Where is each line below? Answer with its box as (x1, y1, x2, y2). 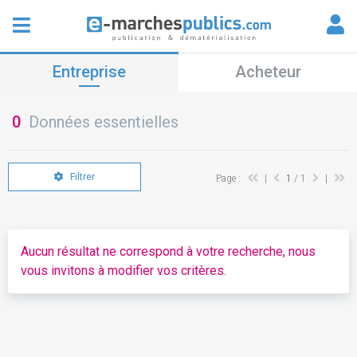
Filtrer (67, 171, 95, 182)
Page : (216, 173, 243, 184)
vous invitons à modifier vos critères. (21, 263, 226, 278)
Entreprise (53, 62, 126, 81)
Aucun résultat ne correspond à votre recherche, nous (21, 244, 316, 259)
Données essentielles (21, 112, 178, 131)
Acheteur (234, 62, 301, 81)
